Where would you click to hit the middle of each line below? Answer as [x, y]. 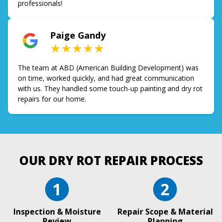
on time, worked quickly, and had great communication [106, 78]
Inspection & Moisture [57, 212]
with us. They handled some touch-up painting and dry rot [110, 89]
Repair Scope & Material [165, 212]
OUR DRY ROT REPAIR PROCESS [111, 161]
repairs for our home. [52, 99]
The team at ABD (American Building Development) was [108, 68]
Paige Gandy [78, 35]
